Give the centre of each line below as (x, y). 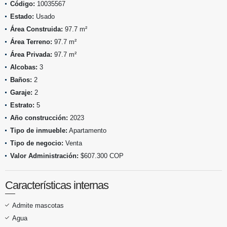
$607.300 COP (101, 156)
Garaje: (21, 92)
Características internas (57, 185)
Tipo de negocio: (37, 143)
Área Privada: (31, 54)
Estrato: (22, 105)
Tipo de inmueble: (39, 130)
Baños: (21, 80)
